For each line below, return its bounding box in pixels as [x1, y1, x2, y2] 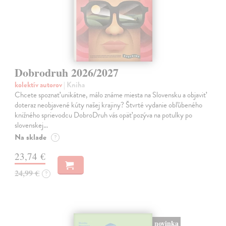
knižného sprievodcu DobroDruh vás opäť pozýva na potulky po [15, 109, 193, 121]
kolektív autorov [15, 79, 64, 91]
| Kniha [64, 79, 85, 91]
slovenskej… [15, 120, 48, 131]
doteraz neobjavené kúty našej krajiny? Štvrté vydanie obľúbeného [15, 99, 203, 111]
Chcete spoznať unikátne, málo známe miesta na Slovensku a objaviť [15, 89, 206, 101]
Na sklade [15, 131, 47, 144]
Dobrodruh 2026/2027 [15, 64, 119, 81]
